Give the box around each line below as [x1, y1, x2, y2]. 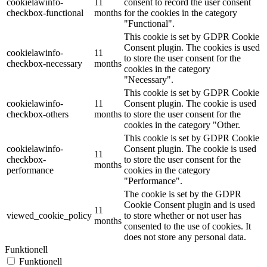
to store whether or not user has [124, 210, 241, 221]
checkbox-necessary [7, 58, 82, 69]
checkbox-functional [7, 7, 83, 18]
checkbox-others [7, 108, 69, 119]
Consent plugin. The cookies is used [124, 42, 260, 52]
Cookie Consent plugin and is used [124, 199, 255, 210]
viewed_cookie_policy [7, 210, 92, 221]
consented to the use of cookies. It [124, 221, 251, 231]
